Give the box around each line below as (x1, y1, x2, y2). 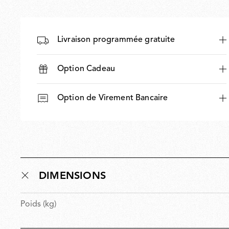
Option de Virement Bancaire (57, 94, 168, 102)
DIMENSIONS (39, 171, 106, 181)
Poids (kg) (20, 200, 56, 209)
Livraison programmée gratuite (57, 35, 175, 44)
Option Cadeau (57, 64, 116, 73)
